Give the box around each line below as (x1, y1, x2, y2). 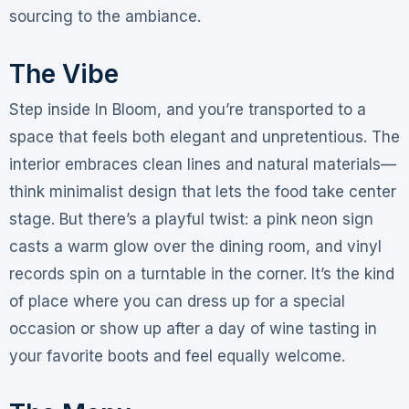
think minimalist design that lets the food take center (8, 183, 396, 202)
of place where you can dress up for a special (8, 292, 345, 311)
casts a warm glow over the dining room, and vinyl (8, 237, 382, 257)
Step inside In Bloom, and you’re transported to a (8, 100, 366, 120)
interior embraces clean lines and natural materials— (8, 155, 396, 174)
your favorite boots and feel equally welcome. (8, 347, 345, 366)
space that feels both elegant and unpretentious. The (8, 128, 400, 147)
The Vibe (8, 58, 119, 89)
